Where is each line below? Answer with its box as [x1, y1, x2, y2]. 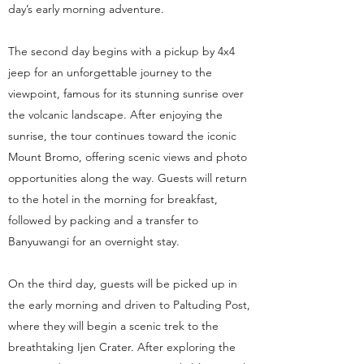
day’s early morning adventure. [8, 2, 164, 16]
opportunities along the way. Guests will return [8, 171, 247, 185]
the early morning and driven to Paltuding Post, [8, 297, 250, 312]
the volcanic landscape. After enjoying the [8, 107, 223, 122]
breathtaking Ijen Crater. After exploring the [8, 340, 236, 354]
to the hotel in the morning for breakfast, [8, 192, 218, 206]
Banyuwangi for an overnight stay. [8, 234, 180, 249]
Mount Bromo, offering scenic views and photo [8, 149, 247, 164]
